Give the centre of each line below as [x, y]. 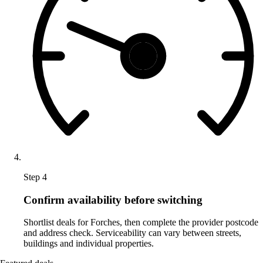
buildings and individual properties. [89, 244]
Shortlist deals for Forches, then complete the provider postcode [141, 222]
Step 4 [35, 177]
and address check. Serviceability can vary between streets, [132, 233]
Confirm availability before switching [113, 200]
